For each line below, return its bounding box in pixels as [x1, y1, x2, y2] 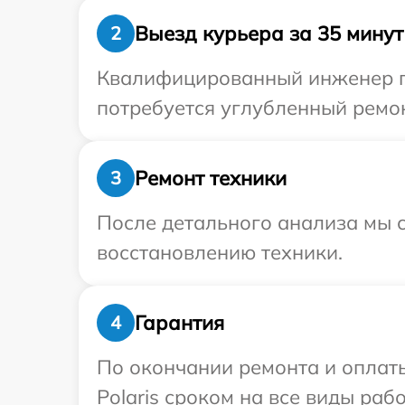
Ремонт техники [135, 165, 287, 191]
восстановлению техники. [97, 240, 343, 265]
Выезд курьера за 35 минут [135, 20, 403, 46]
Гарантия [135, 309, 224, 335]
